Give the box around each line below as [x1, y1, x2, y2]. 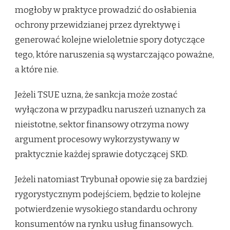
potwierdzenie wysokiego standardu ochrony [15, 203, 197, 215]
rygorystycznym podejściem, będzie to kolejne [15, 188, 201, 200]
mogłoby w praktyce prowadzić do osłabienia [15, 4, 197, 15]
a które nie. [15, 64, 59, 75]
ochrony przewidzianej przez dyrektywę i [15, 19, 180, 30]
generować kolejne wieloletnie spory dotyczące [15, 34, 205, 45]
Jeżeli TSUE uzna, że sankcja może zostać [15, 89, 178, 100]
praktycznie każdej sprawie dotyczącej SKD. [15, 148, 188, 160]
